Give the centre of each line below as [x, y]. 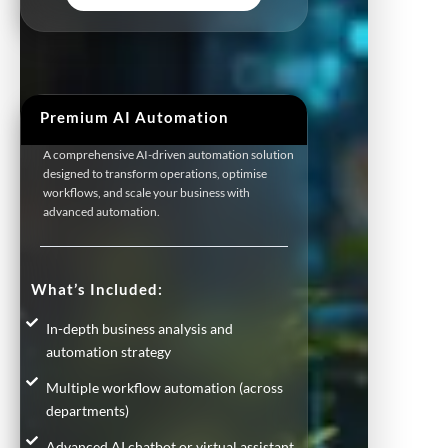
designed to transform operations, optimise [155, 173]
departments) [87, 410]
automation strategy [108, 351]
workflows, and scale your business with [146, 192]
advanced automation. [101, 211]
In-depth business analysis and [139, 328]
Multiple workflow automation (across [164, 387]
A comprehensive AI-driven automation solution [168, 154]
